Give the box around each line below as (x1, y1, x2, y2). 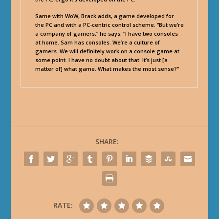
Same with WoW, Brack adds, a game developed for (35, 12, 174, 20)
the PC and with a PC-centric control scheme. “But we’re (35, 21, 184, 28)
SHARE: (95, 137, 119, 146)
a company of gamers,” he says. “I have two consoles (35, 29, 178, 37)
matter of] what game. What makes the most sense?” (35, 65, 179, 72)
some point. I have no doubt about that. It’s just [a (35, 56, 168, 64)
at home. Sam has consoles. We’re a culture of (35, 38, 160, 46)
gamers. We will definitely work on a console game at (35, 47, 179, 55)
